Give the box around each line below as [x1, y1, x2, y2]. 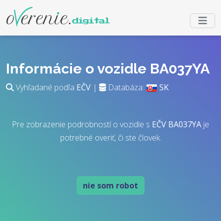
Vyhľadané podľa [14, 82, 76, 93]
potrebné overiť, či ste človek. [60, 132, 161, 143]
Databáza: [106, 82, 146, 93]
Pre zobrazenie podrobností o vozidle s [12, 119, 152, 130]
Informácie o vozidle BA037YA [6, 60, 210, 77]
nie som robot [83, 180, 138, 191]
